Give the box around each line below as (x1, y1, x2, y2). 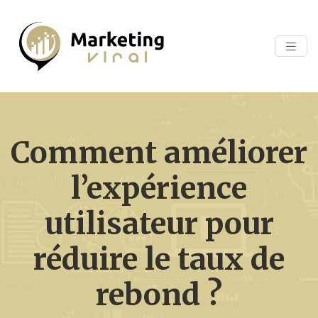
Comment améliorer (11, 134, 307, 172)
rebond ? (96, 276, 222, 314)
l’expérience (71, 170, 247, 207)
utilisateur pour (44, 205, 274, 243)
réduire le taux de (33, 241, 285, 278)
